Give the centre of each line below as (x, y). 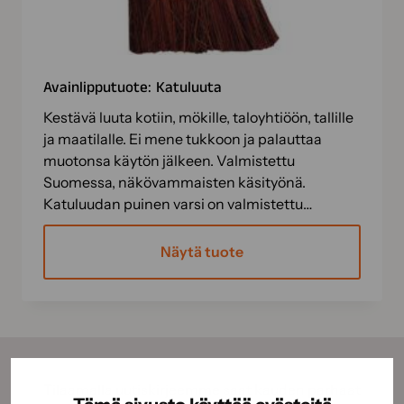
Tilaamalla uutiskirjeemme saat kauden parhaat (202, 390)
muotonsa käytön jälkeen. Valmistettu (169, 161)
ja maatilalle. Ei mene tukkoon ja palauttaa (183, 139)
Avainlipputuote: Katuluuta (133, 87)
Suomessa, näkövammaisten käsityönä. (174, 182)
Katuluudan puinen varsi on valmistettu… (178, 204)
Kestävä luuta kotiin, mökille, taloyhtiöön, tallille (198, 117)
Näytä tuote (202, 252)
